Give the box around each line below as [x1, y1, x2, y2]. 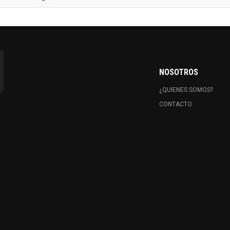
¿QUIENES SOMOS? [159, 86, 213, 93]
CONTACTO [159, 101, 192, 108]
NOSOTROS [159, 67, 198, 77]
